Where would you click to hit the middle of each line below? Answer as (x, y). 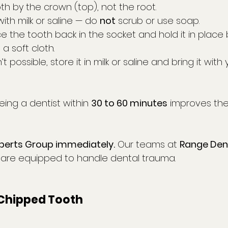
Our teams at (147, 145)
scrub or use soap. (158, 21)
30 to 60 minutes (129, 103)
